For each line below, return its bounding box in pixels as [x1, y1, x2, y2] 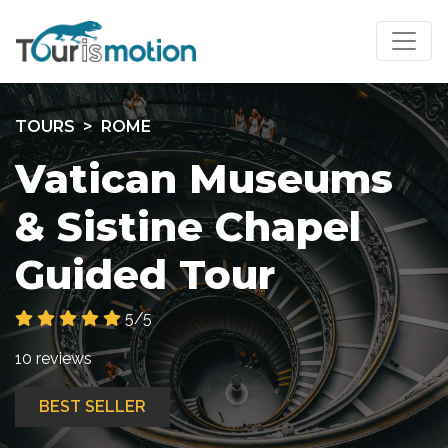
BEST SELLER [39, 396, 146, 416]
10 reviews [15, 348, 92, 368]
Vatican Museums [15, 153, 393, 203]
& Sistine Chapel [15, 201, 361, 251]
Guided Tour [15, 249, 275, 299]
